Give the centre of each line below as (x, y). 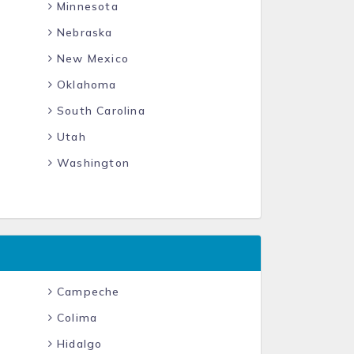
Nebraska (83, 32)
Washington (91, 163)
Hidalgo (77, 344)
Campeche (86, 292)
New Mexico (90, 58)
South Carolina (99, 111)
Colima (75, 318)
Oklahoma (85, 85)
